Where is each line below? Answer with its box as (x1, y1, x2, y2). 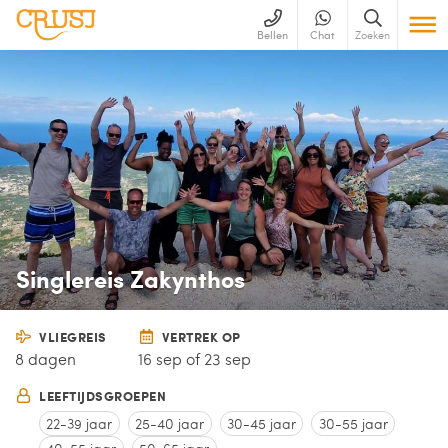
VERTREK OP (161, 328, 241, 346)
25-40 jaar (135, 413, 205, 433)
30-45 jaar (226, 413, 296, 433)
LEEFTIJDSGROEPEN (39, 387, 166, 406)
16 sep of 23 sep (137, 348, 251, 370)
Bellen (257, 26, 288, 42)
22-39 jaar (46, 413, 113, 433)
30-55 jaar (318, 413, 388, 433)
